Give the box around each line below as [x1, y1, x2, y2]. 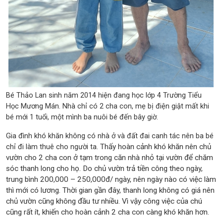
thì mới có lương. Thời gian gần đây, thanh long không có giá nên [6, 186, 215, 195]
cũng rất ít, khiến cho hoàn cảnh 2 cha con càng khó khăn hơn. [6, 208, 209, 217]
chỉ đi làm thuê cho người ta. [6, 142, 100, 152]
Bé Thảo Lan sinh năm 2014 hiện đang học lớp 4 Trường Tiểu [6, 91, 202, 100]
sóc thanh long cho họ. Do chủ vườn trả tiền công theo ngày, [6, 164, 203, 173]
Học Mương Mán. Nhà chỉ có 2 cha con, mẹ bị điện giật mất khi [6, 102, 209, 111]
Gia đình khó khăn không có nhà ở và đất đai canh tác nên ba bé [6, 131, 214, 141]
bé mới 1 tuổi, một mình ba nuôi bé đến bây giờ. [6, 112, 158, 122]
